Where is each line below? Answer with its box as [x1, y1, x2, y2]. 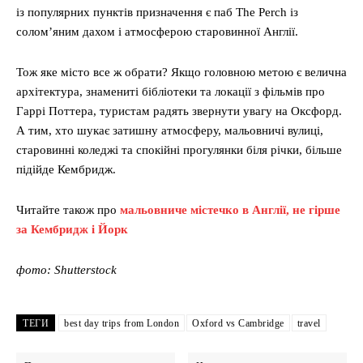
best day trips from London [64, 318, 179, 330]
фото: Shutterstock [16, 263, 117, 277]
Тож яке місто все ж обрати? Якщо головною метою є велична [16, 66, 347, 79]
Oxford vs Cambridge [192, 318, 284, 330]
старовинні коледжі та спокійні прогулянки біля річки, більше [16, 143, 342, 157]
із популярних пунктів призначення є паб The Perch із [16, 6, 298, 19]
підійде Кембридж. [16, 163, 116, 177]
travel [297, 318, 321, 330]
